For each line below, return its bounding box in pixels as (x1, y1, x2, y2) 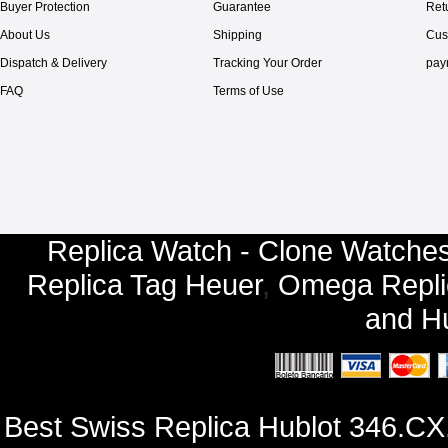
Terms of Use (213, 84, 284, 98)
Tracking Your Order (213, 56, 322, 70)
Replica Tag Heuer (27, 268, 262, 301)
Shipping (213, 28, 262, 42)
